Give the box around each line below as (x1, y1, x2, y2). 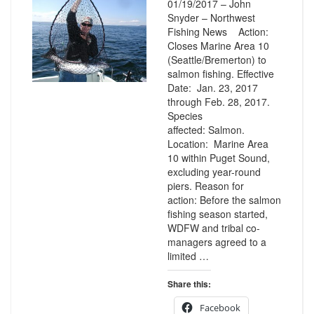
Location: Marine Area (167, 137, 268, 151)
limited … (167, 249, 209, 263)
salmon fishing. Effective (167, 67, 274, 81)
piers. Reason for (167, 179, 244, 193)
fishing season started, (167, 207, 268, 221)
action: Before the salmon (167, 193, 281, 207)
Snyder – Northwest (167, 11, 255, 25)
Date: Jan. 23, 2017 (167, 81, 258, 95)
